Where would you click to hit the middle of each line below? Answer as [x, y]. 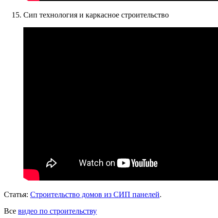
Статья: [17, 194]
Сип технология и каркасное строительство [96, 15]
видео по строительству [57, 211]
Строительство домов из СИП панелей [95, 194]
